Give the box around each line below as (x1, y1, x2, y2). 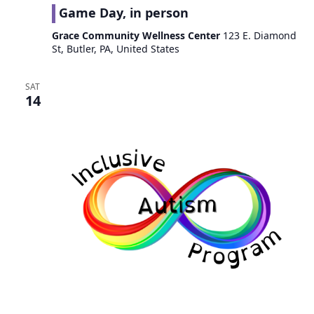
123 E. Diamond (222, 29, 296, 42)
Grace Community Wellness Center (51, 29, 223, 42)
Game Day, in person (58, 4, 189, 21)
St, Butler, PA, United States (51, 42, 179, 55)
